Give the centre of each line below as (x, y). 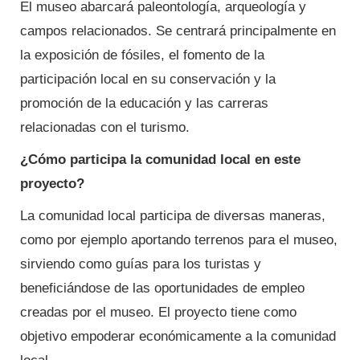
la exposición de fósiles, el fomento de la (142, 55)
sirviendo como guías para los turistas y (141, 264)
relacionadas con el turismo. (105, 128)
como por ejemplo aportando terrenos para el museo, (179, 240)
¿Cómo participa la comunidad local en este (160, 160)
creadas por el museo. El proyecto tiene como (158, 313)
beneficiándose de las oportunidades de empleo (162, 288)
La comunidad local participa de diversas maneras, (173, 216)
